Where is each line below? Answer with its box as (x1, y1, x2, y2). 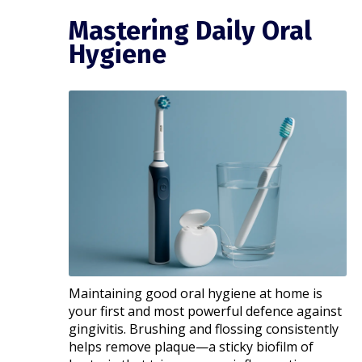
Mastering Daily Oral (69, 15, 313, 47)
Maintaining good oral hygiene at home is (69, 284, 323, 302)
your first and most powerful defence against (69, 301, 343, 320)
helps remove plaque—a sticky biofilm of (69, 337, 314, 356)
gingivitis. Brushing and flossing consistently (69, 319, 339, 338)
